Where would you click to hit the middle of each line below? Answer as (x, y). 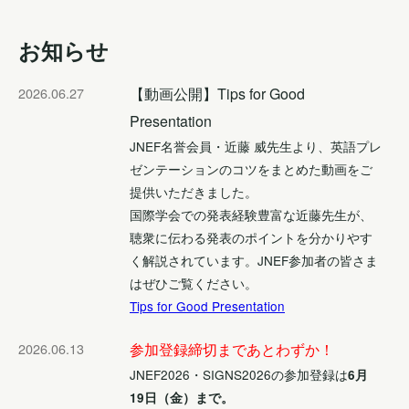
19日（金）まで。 (182, 397)
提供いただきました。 (194, 191)
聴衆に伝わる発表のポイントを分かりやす (251, 237)
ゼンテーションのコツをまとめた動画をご (251, 168)
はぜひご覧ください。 (194, 283)
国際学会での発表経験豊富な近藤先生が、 (251, 214)
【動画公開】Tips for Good (217, 93)
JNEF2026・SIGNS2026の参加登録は (239, 374)
